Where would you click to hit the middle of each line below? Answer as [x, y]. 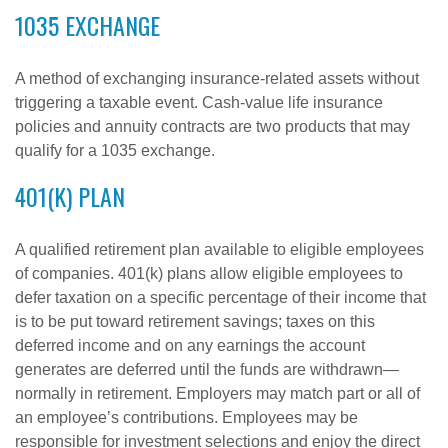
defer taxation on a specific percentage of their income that [220, 297]
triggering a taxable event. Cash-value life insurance [199, 102]
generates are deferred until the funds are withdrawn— [207, 369]
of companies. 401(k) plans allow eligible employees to [209, 273]
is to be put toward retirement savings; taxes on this [195, 321]
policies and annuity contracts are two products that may [212, 126]
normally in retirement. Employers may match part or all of [217, 393]
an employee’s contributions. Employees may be [186, 417]
